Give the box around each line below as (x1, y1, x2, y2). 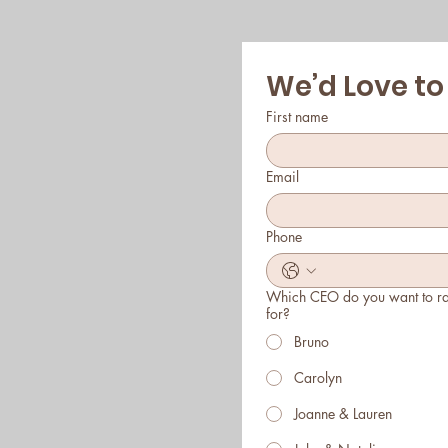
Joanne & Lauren (294, 404, 392, 423)
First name (266, 107, 328, 126)
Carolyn (294, 368, 342, 387)
